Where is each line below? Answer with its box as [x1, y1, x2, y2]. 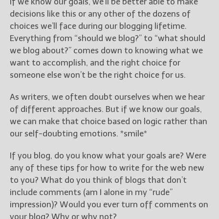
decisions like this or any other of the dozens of [10, 8, 191, 19]
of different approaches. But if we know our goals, [10, 104, 202, 114]
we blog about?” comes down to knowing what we [10, 45, 203, 55]
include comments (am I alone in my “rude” [10, 187, 173, 197]
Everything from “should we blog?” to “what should [10, 33, 205, 43]
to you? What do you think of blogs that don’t [10, 175, 187, 185]
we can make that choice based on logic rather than [10, 116, 207, 126]
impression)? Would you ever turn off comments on [10, 199, 208, 209]
